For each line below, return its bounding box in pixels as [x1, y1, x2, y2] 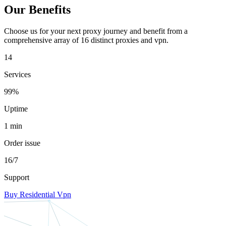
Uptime [4, 104, 28, 113]
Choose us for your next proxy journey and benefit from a [4, 26, 188, 35]
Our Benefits [4, 3, 71, 16]
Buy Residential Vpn [4, 190, 71, 199]
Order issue [4, 138, 40, 147]
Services [4, 70, 31, 79]
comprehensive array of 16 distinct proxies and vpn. [4, 35, 168, 44]
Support [4, 173, 29, 182]
